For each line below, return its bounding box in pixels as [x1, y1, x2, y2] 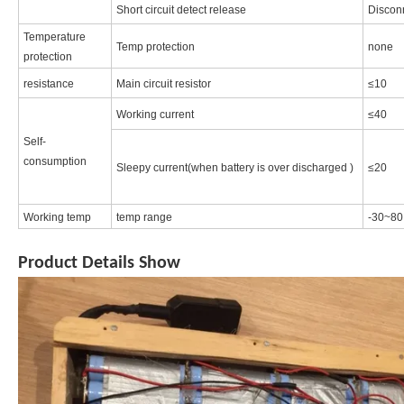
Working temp [23, 211, 91, 225]
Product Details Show [18, 254, 180, 273]
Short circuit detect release [116, 4, 246, 17]
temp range [116, 211, 172, 225]
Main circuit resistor [116, 78, 211, 91]
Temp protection [116, 41, 195, 54]
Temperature [23, 31, 86, 44]
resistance [23, 78, 74, 91]
